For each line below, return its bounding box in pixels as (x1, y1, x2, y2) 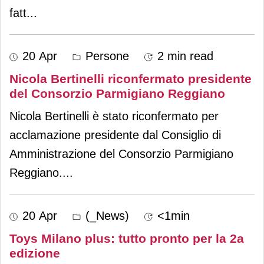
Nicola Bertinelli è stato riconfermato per (9, 109, 219, 123)
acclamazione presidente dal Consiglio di (9, 128, 221, 141)
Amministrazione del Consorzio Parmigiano (9, 147, 233, 160)
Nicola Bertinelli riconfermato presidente (9, 71, 252, 85)
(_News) (82, 209, 129, 222)
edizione (9, 246, 60, 260)
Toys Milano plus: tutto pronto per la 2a (9, 231, 244, 245)
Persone (82, 49, 129, 62)
